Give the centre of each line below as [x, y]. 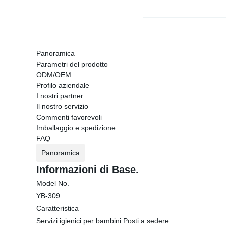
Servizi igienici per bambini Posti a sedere [103, 221]
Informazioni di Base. [88, 169]
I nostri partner [60, 96]
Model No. [53, 183]
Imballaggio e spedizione [76, 128]
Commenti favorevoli [69, 117]
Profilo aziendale [63, 85]
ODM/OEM [54, 75]
